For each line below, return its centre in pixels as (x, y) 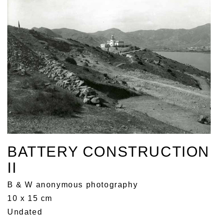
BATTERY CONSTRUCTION (109, 151)
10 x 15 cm (30, 198)
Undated (25, 212)
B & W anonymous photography (73, 184)
